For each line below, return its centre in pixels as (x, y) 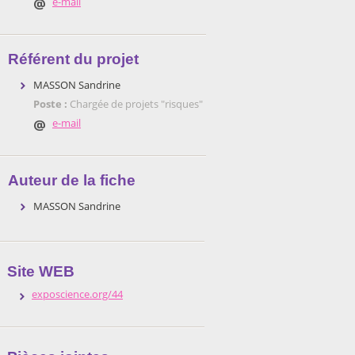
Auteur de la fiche (72, 180)
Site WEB (41, 271)
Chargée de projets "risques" (136, 104)
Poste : (52, 104)
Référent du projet (73, 59)
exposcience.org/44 (77, 294)
